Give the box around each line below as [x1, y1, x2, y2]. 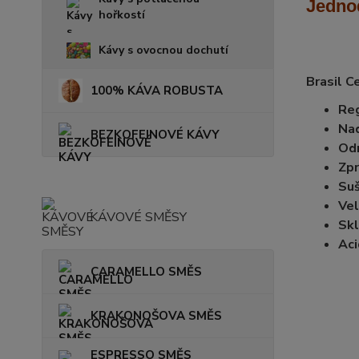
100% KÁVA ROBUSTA [91, 82, 223, 99]
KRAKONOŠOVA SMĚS [91, 307, 222, 324]
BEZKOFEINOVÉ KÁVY [91, 126, 220, 143]
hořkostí [99, 6, 145, 22]
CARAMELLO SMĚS [91, 263, 202, 280]
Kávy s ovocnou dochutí [99, 42, 228, 58]
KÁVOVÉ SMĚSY [90, 208, 187, 226]
